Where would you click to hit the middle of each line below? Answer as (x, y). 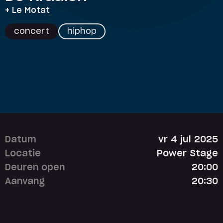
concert (32, 31)
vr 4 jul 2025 (188, 140)
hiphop (82, 31)
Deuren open (35, 168)
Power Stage (187, 154)
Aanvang (25, 182)
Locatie (23, 154)
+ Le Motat (27, 10)
